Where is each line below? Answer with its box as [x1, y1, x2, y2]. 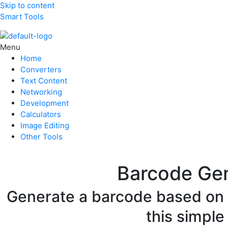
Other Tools [20, 131, 63, 141]
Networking [20, 87, 62, 97]
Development [20, 98, 69, 108]
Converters [20, 64, 62, 74]
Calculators [20, 109, 61, 119]
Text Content [20, 75, 67, 85]
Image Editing [20, 120, 69, 130]
